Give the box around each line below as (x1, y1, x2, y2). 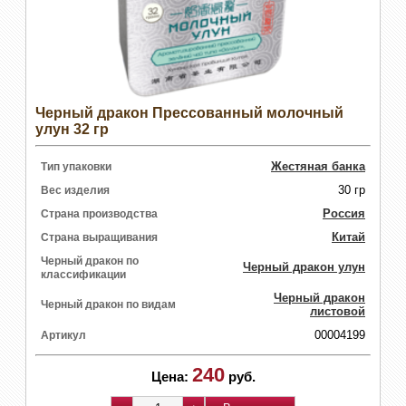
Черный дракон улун (243, 260, 365, 275)
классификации (41, 268, 126, 282)
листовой (310, 304, 365, 319)
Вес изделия (41, 184, 110, 198)
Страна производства (41, 208, 158, 221)
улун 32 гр (35, 121, 109, 138)
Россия (323, 207, 365, 221)
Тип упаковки (41, 160, 111, 174)
